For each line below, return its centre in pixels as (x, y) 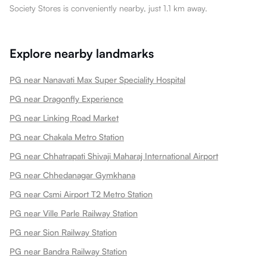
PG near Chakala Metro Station (67, 137)
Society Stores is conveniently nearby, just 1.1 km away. (108, 8)
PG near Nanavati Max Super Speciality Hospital (97, 80)
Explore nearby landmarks (82, 53)
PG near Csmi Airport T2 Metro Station (81, 194)
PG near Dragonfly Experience (66, 99)
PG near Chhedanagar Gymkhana (72, 175)
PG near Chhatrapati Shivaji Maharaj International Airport (114, 156)
